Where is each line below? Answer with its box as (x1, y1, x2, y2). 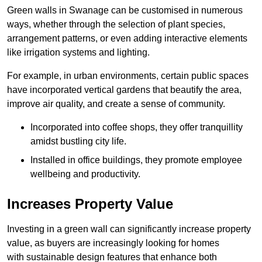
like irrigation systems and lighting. (7, 47, 150, 57)
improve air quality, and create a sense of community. (7, 98, 225, 109)
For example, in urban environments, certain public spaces (7, 70, 249, 81)
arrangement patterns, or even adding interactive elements (7, 33, 247, 43)
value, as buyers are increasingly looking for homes (7, 237, 219, 248)
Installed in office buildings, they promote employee (30, 154, 242, 165)
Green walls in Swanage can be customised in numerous (7, 5, 243, 15)
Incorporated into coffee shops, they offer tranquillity (30, 122, 243, 132)
